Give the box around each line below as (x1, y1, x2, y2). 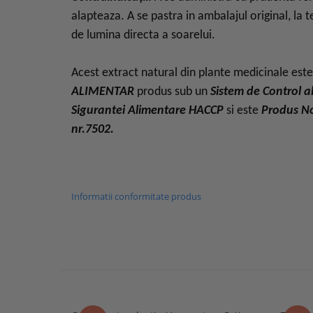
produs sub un (134, 85, 210, 99)
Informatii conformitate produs (71, 190, 201, 203)
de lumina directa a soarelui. (71, 29, 215, 42)
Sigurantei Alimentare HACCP (71, 104, 226, 117)
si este (226, 104, 261, 117)
